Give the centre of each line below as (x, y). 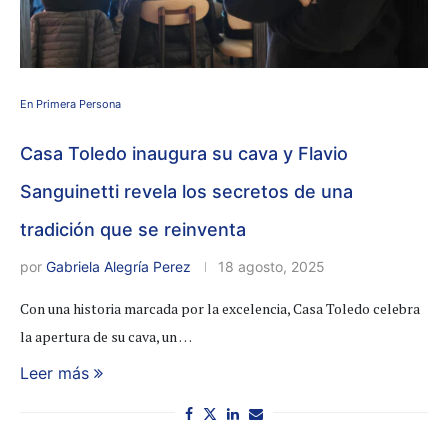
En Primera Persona (70, 103)
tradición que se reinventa (133, 229)
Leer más (54, 372)
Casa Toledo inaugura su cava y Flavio (184, 153)
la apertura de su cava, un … (106, 336)
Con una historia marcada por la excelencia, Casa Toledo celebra (220, 308)
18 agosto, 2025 (271, 266)
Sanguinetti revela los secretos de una (186, 191)
